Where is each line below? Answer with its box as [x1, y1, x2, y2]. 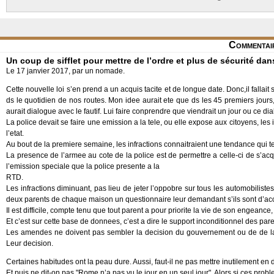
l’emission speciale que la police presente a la [6, 162, 160, 171]
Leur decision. [6, 239, 53, 248]
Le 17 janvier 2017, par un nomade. [6, 67, 125, 75]
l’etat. [6, 129, 24, 138]
